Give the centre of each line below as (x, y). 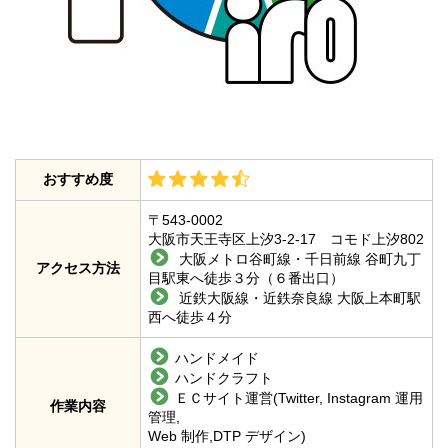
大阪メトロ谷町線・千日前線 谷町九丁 (298, 259)
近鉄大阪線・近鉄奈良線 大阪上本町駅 (298, 298)
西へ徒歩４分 (190, 317)
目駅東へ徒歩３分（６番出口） (246, 278)
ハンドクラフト (224, 378)
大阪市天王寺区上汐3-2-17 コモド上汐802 (286, 239)
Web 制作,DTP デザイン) (227, 436)
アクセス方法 (78, 268)
